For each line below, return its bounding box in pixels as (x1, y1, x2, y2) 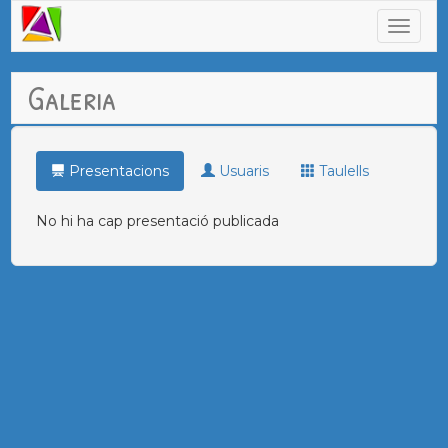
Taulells (315, 162, 370, 180)
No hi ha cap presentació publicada (36, 212, 280, 230)
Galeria (27, 74, 118, 121)
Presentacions (65, 162, 170, 180)
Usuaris (215, 162, 270, 180)
